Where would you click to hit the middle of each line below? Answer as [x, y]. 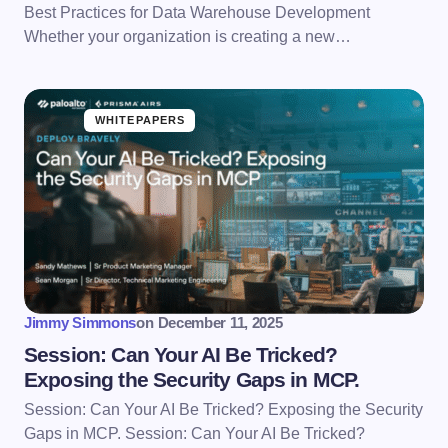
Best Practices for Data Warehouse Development [197, 12]
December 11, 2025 [220, 322]
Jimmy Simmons [80, 322]
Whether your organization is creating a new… [187, 36]
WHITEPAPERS [140, 119]
